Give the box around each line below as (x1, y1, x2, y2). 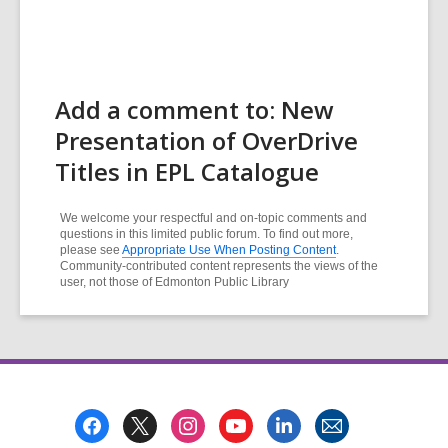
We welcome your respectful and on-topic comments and (60, 210, 367, 225)
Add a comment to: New (55, 92, 334, 126)
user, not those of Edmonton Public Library (60, 274, 289, 289)
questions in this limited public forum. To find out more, (60, 226, 353, 241)
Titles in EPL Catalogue (55, 154, 319, 188)
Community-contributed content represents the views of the (60, 258, 378, 273)
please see (60, 242, 122, 257)
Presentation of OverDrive (55, 123, 358, 157)
